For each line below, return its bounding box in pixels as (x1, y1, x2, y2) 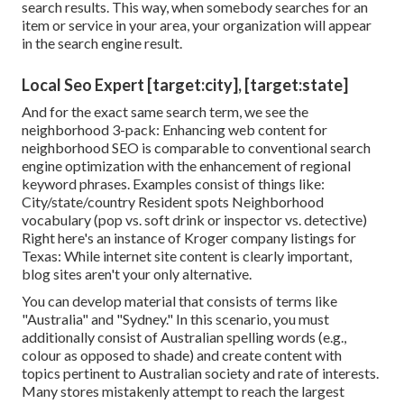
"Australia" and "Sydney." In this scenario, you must (22, 310, 329, 328)
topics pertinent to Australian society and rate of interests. (22, 364, 379, 382)
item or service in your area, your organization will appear (22, 16, 372, 34)
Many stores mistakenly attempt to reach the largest (22, 382, 344, 400)
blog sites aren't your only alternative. (22, 265, 252, 283)
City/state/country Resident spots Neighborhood (22, 193, 324, 211)
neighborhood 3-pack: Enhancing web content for (22, 121, 327, 139)
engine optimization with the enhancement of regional (22, 157, 351, 175)
